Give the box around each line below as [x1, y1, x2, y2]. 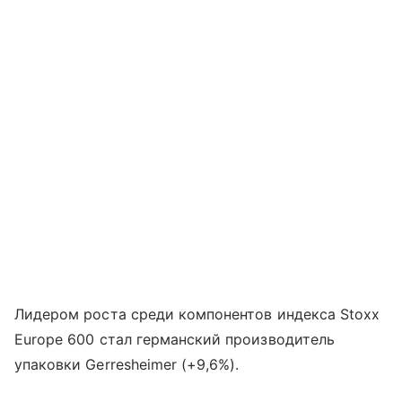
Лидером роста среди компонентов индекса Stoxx [14, 305, 380, 324]
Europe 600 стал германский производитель [14, 330, 335, 349]
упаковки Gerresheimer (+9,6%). [14, 355, 240, 374]
